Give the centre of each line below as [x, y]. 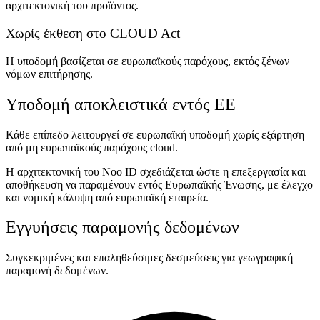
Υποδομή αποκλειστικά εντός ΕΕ [121, 104]
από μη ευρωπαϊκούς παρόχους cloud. [92, 147]
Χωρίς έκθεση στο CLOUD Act [93, 33]
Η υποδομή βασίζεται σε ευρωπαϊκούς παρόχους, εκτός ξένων [147, 61]
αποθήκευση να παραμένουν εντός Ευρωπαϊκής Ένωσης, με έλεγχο [159, 184]
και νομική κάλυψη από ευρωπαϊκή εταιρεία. [107, 197]
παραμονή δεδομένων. [57, 271]
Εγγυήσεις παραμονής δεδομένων [122, 227]
